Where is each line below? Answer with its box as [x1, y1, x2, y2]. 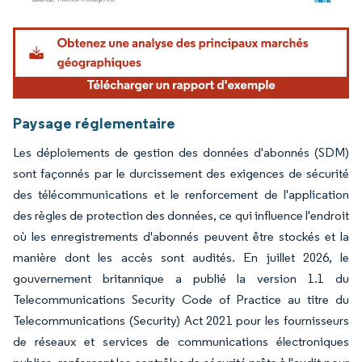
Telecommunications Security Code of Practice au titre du [13, 291, 349, 307]
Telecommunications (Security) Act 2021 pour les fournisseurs [13, 312, 349, 328]
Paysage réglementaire [13, 112, 175, 133]
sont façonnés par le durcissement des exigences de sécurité [13, 165, 349, 181]
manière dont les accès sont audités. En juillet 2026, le [13, 249, 349, 265]
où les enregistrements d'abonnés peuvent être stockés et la [13, 228, 349, 244]
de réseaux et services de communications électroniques [13, 333, 349, 349]
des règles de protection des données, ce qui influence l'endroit [13, 207, 349, 223]
